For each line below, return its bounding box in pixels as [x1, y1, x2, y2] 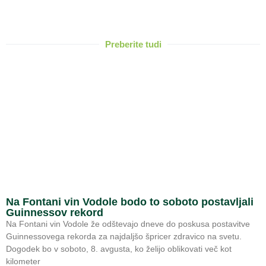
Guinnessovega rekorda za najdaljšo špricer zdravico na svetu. [6, 231, 242, 241]
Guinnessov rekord [6, 206, 103, 218]
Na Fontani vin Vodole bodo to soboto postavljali [6, 195, 254, 208]
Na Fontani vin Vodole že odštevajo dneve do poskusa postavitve [6, 218, 250, 229]
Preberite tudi [104, 39, 161, 49]
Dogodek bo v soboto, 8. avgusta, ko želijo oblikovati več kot [6, 243, 232, 254]
